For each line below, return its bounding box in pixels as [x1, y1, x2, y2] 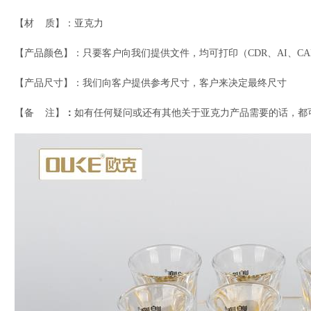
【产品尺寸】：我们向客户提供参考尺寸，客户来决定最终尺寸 [15, 78, 287, 89]
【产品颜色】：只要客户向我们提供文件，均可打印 [15, 48, 238, 59]
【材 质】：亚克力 [15, 18, 103, 29]
